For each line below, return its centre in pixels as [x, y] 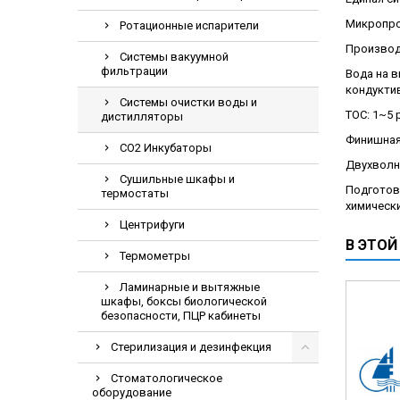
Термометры [155, 256]
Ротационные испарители [189, 25]
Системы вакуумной [174, 57]
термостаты [135, 193]
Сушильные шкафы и [177, 179]
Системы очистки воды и [188, 102]
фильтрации [134, 71]
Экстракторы [338, 41]
